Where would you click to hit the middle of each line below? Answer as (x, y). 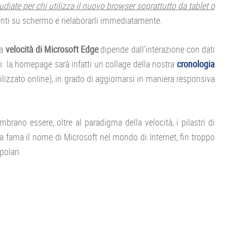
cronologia (196, 64)
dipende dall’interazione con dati (157, 49)
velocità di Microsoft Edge (52, 49)
